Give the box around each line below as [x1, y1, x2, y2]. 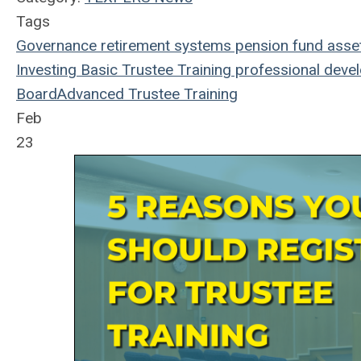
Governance [16, 36, 97, 55]
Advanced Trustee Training [57, 85, 238, 103]
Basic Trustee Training [77, 60, 231, 79]
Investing [16, 60, 77, 79]
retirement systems [97, 36, 231, 55]
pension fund [231, 36, 323, 55]
